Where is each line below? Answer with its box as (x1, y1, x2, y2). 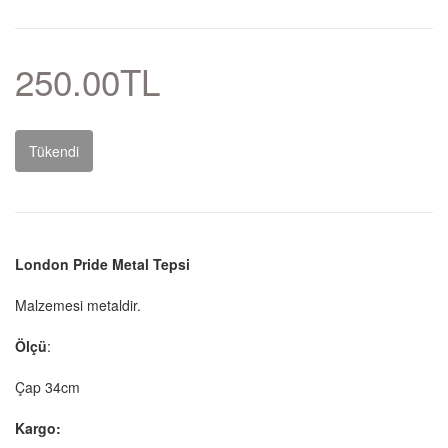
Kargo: (15, 418, 65, 439)
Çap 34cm (15, 377, 80, 398)
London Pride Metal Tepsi (15, 254, 190, 275)
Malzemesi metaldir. (15, 295, 141, 316)
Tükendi (29, 141, 79, 162)
